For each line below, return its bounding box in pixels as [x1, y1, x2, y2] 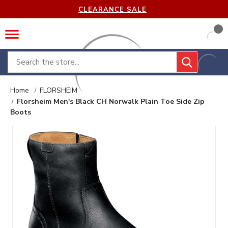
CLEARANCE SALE [78, 5, 147, 14]
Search [8, 52, 32, 63]
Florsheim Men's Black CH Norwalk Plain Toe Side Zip [17, 97, 205, 106]
